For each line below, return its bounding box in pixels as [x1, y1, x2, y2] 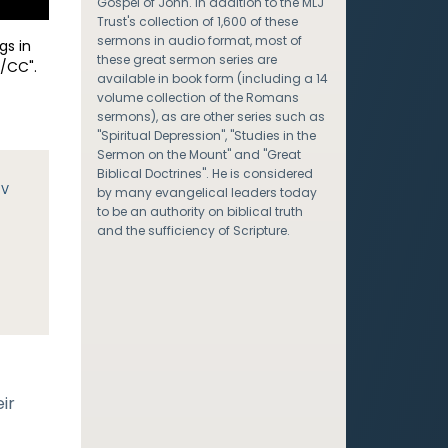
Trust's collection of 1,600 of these [96, 13, 298, 30]
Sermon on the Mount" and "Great [96, 146, 301, 163]
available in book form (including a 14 [96, 70, 328, 87]
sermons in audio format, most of [96, 32, 302, 49]
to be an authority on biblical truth [96, 203, 303, 220]
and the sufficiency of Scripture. [96, 222, 290, 239]
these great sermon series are [96, 51, 277, 68]
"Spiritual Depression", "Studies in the [96, 127, 316, 144]
